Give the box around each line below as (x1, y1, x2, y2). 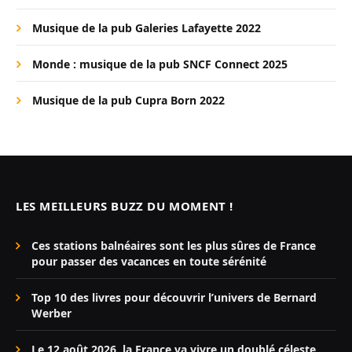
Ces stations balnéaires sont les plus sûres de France (31, 237, 316, 253)
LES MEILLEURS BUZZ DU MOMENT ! (16, 197, 233, 214)
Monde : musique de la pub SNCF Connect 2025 (32, 56, 288, 71)
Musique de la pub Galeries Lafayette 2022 (32, 20, 261, 35)
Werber (31, 305, 71, 321)
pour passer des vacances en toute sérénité (31, 253, 266, 269)
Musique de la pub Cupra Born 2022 (32, 92, 225, 108)
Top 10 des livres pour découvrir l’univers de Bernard (31, 289, 317, 305)
